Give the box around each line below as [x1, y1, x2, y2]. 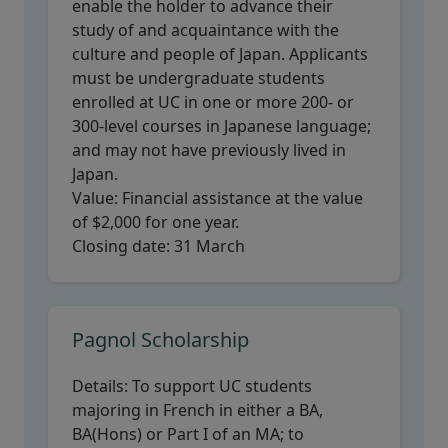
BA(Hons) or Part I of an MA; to [72, 423, 304, 445]
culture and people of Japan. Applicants [72, 43, 368, 65]
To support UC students [128, 375, 312, 397]
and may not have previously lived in [72, 139, 346, 161]
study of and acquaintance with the [72, 19, 339, 41]
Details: [72, 375, 128, 397]
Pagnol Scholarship [72, 326, 249, 353]
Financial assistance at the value [122, 187, 363, 209]
